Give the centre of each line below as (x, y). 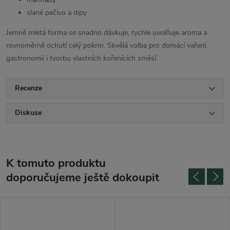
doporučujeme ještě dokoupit (83, 177)
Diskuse (28, 112)
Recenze (28, 88)
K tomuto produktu (56, 163)
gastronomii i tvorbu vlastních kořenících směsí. (82, 58)
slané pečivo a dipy (57, 12)
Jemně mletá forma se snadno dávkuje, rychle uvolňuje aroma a (107, 32)
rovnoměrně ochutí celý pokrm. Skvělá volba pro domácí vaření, (107, 45)
